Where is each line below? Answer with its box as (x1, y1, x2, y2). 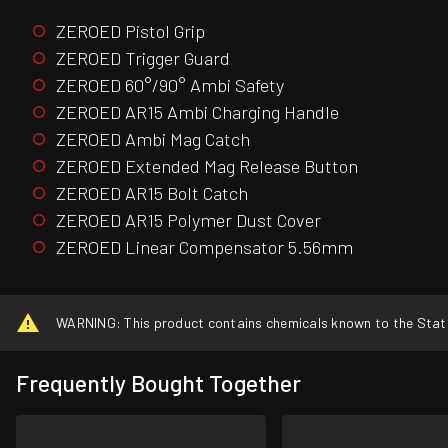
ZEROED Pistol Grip (56, 19, 205, 42)
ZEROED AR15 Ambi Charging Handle (56, 100, 339, 123)
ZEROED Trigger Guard (56, 46, 230, 69)
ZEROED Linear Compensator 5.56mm (56, 235, 357, 258)
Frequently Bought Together (16, 369, 301, 398)
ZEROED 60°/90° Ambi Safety (56, 73, 284, 96)
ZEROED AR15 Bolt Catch (56, 181, 248, 204)
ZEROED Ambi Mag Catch (56, 127, 250, 150)
